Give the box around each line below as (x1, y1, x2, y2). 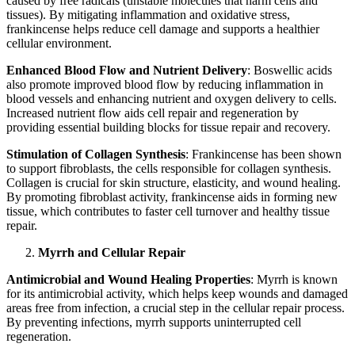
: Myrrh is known (250, 273, 338, 287)
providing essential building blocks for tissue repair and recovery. (6, 120, 330, 135)
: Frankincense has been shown (185, 147, 342, 162)
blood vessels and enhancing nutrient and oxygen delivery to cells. (6, 92, 337, 106)
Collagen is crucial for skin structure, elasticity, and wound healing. (6, 176, 341, 190)
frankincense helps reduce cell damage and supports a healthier (6, 22, 319, 36)
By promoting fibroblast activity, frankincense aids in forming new (6, 190, 338, 204)
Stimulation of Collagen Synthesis (6, 147, 185, 162)
